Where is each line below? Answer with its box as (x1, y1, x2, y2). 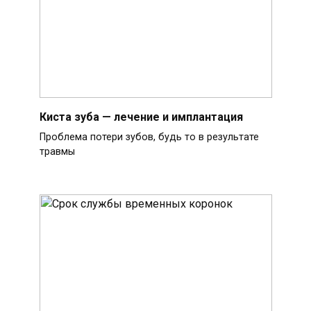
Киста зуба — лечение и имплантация (39, 110, 243, 124)
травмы (39, 145, 75, 158)
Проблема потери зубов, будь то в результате (39, 131, 259, 143)
